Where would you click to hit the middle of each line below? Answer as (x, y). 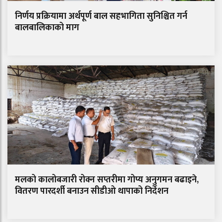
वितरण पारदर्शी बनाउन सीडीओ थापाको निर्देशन (92, 192)
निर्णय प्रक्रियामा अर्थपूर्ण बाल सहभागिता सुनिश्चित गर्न (101, 17)
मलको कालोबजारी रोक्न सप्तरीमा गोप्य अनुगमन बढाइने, (107, 180)
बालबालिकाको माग (47, 28)
